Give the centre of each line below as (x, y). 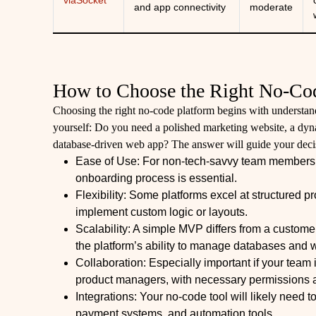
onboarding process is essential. (157, 178)
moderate (272, 7)
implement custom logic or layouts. (162, 212)
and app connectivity (180, 7)
